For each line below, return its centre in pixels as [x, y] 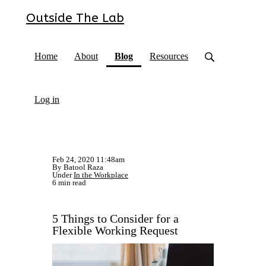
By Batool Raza [78, 167]
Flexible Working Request [115, 230]
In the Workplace [101, 175]
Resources [169, 56]
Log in [47, 99]
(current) [151, 56]
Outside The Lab [75, 18]
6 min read [69, 183]
